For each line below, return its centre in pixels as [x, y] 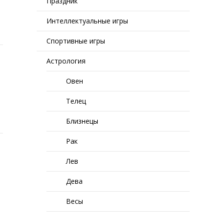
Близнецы [82, 121]
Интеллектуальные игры [88, 21]
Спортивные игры [76, 41]
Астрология [66, 61]
